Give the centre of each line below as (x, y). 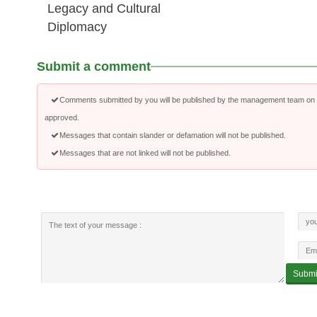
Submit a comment (94, 67)
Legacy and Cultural (104, 8)
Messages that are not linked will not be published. (145, 153)
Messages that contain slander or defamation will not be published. (173, 135)
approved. (62, 117)
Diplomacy (77, 27)
